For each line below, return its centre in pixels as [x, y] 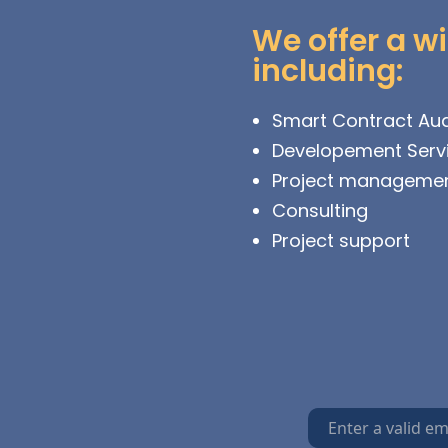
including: [327, 71]
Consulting [320, 210]
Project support [341, 240]
